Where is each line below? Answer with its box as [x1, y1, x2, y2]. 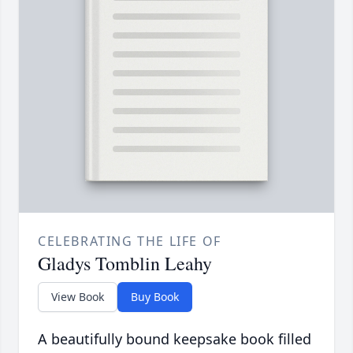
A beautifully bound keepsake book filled [38, 329, 311, 349]
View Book [51, 289, 104, 305]
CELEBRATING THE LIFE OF [38, 232, 221, 251]
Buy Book [131, 289, 179, 305]
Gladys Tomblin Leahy [38, 251, 212, 277]
